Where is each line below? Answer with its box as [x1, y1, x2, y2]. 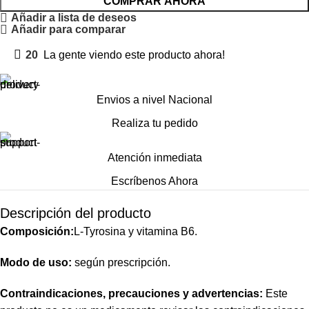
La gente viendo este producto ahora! [43, 48, 225, 61]
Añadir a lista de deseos [11, 12, 137, 24]
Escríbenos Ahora [111, 175, 198, 187]
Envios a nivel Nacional [97, 93, 212, 106]
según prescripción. [74, 256, 170, 268]
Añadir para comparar [11, 23, 126, 36]
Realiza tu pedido [111, 117, 198, 129]
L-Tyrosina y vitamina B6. [74, 225, 197, 237]
